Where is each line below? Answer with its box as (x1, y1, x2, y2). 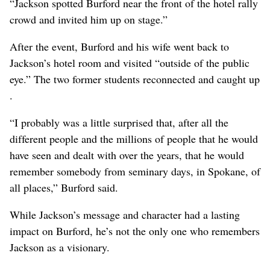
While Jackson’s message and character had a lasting (10, 207, 240, 222)
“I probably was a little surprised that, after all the (10, 115, 228, 130)
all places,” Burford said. (10, 180, 118, 195)
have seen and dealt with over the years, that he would (10, 148, 244, 163)
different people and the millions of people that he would (10, 131, 258, 146)
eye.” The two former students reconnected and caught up (10, 72, 260, 87)
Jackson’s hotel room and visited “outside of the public (10, 55, 250, 71)
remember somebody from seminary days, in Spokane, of (10, 164, 260, 179)
